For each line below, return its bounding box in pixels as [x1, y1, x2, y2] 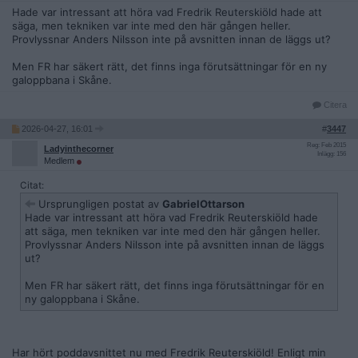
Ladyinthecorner [44, 144, 113, 154]
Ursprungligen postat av [35, 197, 162, 211]
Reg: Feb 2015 [307, 141, 346, 149]
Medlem [44, 156, 77, 166]
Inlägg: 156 [317, 150, 346, 158]
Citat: [20, 180, 44, 192]
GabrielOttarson [162, 197, 245, 211]
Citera [321, 100, 347, 110]
